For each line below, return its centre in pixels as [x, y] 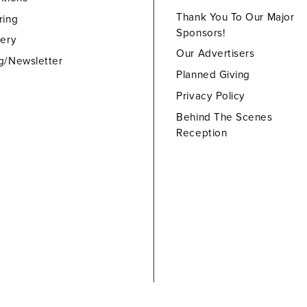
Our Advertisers [216, 54]
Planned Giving [213, 75]
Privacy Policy [211, 96]
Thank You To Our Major [235, 17]
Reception [202, 133]
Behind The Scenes [224, 117]
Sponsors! [201, 33]
